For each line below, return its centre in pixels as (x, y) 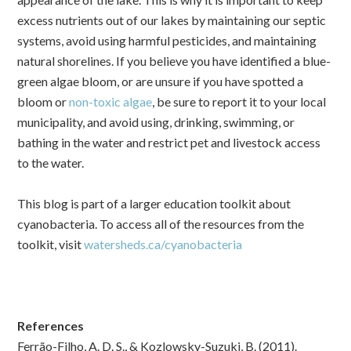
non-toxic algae (111, 101)
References (51, 325)
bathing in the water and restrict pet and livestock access (169, 142)
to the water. (51, 162)
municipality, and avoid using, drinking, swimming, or (156, 121)
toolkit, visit (51, 244)
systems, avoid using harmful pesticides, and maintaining (167, 40)
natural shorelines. (67, 60)
